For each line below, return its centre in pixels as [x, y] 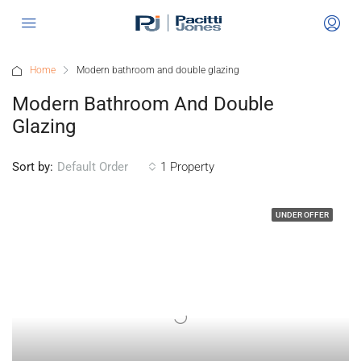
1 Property [187, 166]
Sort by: [33, 166]
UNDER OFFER [302, 215]
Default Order [93, 167]
